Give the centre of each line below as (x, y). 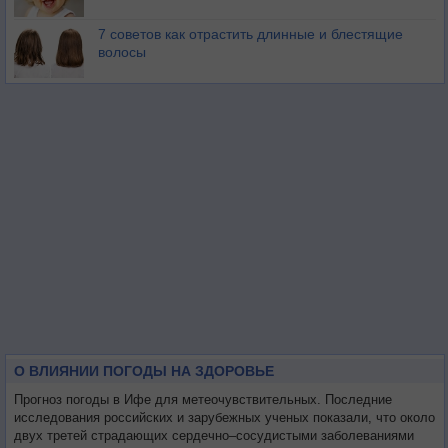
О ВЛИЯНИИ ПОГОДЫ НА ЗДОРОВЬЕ (144, 371)
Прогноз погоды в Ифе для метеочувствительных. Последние (203, 399)
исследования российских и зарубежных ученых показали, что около (224, 417)
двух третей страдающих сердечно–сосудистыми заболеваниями (214, 435)
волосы (122, 52)
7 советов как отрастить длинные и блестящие (250, 34)
